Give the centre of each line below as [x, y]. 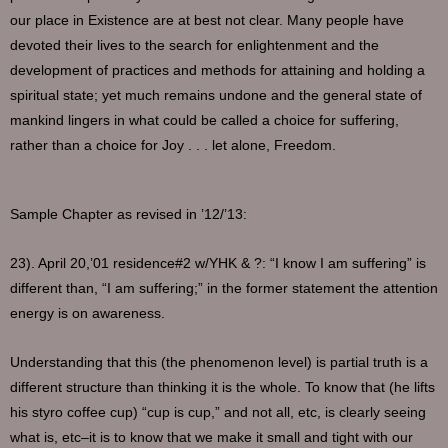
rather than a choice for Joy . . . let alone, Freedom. [173, 146]
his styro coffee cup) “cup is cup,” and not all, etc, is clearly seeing [218, 413]
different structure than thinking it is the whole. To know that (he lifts [222, 388]
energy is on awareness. [87, 314]
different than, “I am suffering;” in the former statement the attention [224, 289]
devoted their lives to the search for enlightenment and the [194, 46]
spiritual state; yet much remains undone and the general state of [216, 96]
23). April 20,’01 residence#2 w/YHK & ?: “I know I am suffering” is [218, 264]
